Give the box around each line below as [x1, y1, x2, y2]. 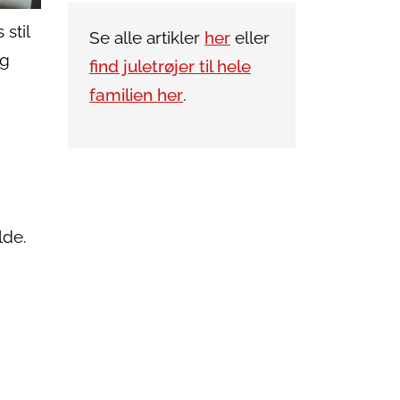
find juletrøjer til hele [89, 56, 251, 77]
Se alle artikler [89, 28, 204, 48]
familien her [89, 85, 183, 105]
